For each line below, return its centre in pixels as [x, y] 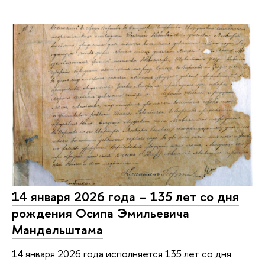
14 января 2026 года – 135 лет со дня [125, 196]
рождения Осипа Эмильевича [101, 213]
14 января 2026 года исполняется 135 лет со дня [122, 253]
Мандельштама [57, 229]
